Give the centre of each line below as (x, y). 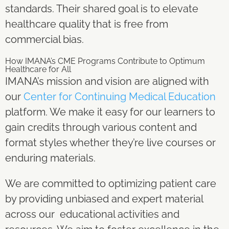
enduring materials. (50, 158)
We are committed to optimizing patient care (111, 183)
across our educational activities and (92, 214)
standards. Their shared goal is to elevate (102, 8)
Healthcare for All (38, 69)
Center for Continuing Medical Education (118, 96)
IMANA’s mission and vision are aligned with (107, 81)
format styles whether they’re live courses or (110, 142)
